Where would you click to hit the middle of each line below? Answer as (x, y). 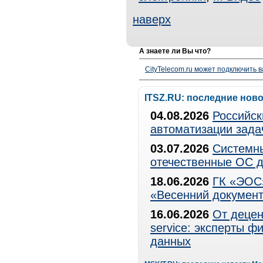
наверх (152, 19)
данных (171, 241)
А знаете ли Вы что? (175, 51)
